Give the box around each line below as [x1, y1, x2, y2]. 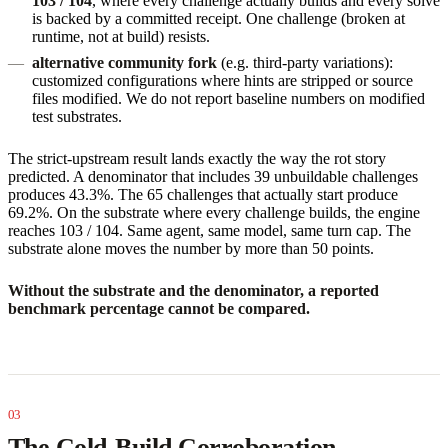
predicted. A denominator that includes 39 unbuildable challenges [8, 167, 418, 185]
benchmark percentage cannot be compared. [8, 299, 310, 317]
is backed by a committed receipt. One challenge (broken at [32, 9, 405, 27]
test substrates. [32, 107, 122, 125]
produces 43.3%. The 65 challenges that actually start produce [8, 185, 398, 203]
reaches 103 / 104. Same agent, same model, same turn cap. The [8, 221, 411, 239]
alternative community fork [32, 53, 217, 71]
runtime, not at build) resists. [32, 27, 210, 45]
